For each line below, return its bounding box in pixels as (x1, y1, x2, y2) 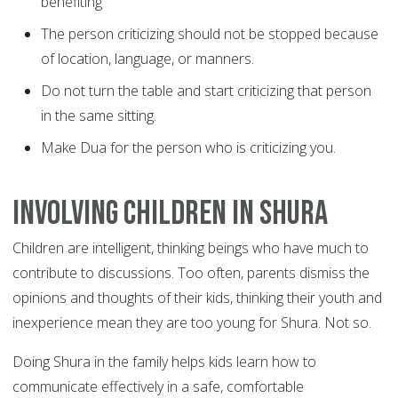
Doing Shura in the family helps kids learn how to (12, 352, 316, 372)
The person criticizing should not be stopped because (41, 24, 378, 44)
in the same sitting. (41, 106, 156, 126)
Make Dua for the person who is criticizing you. (41, 138, 336, 158)
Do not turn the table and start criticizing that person (41, 81, 371, 101)
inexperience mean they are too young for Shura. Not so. (12, 313, 371, 333)
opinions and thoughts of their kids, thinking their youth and (12, 288, 382, 308)
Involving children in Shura (12, 194, 328, 235)
